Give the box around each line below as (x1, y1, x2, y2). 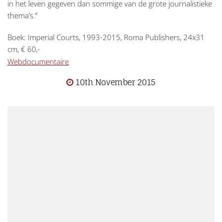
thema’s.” (7, 10, 38, 21)
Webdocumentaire (7, 56, 69, 66)
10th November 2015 (76, 77, 156, 88)
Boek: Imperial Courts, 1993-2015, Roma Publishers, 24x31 (7, 32, 205, 43)
